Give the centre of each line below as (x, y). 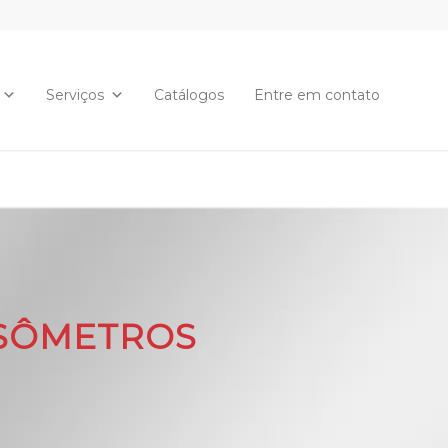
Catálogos (189, 95)
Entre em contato (317, 95)
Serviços (75, 95)
